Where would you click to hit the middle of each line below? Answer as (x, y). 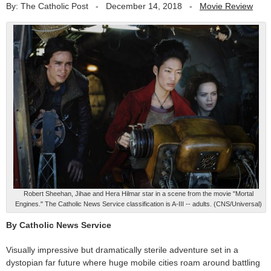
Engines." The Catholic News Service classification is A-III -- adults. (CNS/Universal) (139, 204)
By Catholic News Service (59, 225)
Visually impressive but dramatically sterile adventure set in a (122, 250)
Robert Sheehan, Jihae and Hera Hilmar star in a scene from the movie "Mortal (139, 193)
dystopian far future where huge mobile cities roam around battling (133, 262)
